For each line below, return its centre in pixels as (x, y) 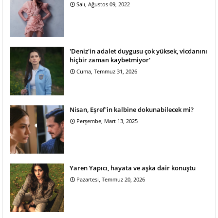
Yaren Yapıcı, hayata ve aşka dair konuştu (133, 168)
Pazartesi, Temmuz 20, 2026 (111, 180)
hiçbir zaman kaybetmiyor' (110, 60)
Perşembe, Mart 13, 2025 (107, 121)
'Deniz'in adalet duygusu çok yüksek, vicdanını (138, 51)
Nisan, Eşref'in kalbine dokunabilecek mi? (132, 110)
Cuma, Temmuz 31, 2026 (107, 72)
